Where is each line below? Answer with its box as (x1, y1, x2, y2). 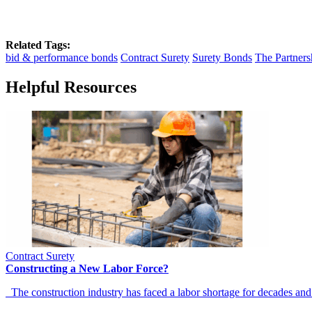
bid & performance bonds (6, 51, 118, 63)
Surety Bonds (192, 51, 252, 63)
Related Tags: (6, 38, 70, 51)
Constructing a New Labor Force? (6, 262, 169, 274)
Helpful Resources (6, 77, 136, 96)
